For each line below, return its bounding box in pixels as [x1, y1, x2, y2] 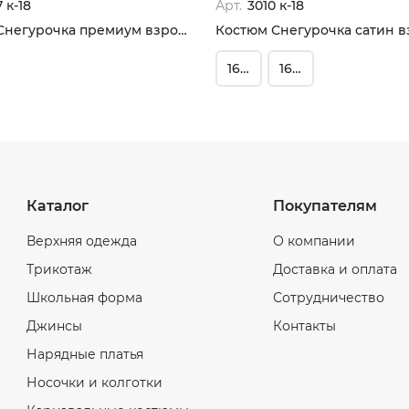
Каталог [26, 197, 89, 215]
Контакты [273, 318, 336, 334]
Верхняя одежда [26, 233, 137, 249]
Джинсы [26, 318, 82, 334]
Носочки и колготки [26, 374, 163, 391]
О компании [273, 233, 355, 249]
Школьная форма [26, 289, 142, 306]
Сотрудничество [273, 289, 384, 306]
